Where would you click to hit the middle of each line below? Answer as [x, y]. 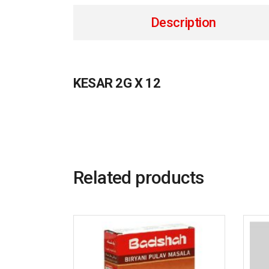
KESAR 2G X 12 [117, 83]
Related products [139, 177]
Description [183, 23]
